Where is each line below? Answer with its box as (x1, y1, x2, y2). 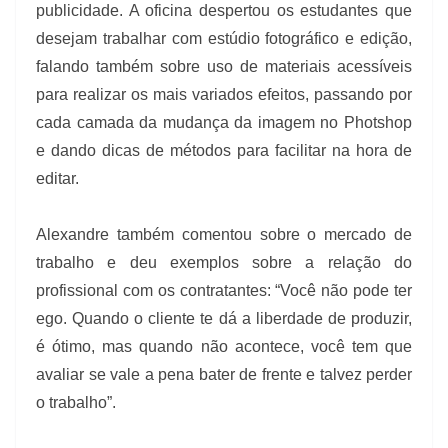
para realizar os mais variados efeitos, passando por (36, 86, 412, 104)
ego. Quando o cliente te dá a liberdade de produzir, (36, 310, 412, 328)
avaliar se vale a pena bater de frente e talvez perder (36, 366, 412, 384)
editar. (36, 170, 79, 188)
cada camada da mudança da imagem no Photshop (36, 114, 412, 132)
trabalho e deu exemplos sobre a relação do (36, 254, 412, 272)
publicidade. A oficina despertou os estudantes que (36, 2, 412, 20)
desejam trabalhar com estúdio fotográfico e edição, (36, 30, 412, 48)
